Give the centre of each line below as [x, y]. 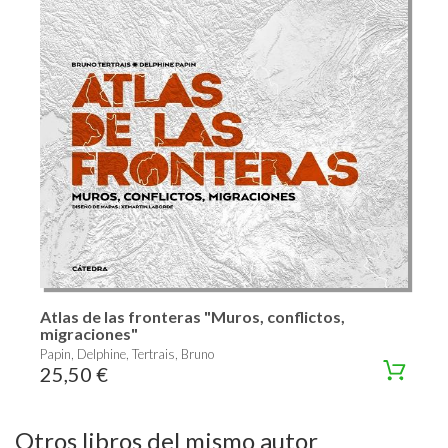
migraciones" [89, 333]
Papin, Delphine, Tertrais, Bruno [127, 353]
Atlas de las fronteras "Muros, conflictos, [192, 316]
